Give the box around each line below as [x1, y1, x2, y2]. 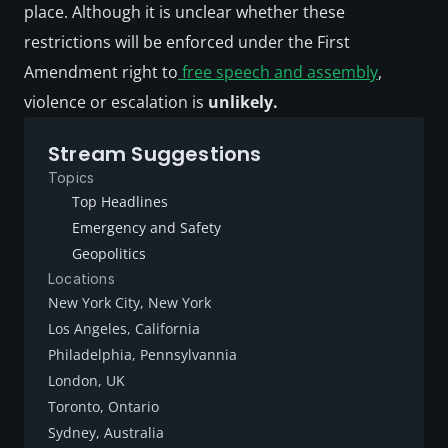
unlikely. [208, 91, 278, 113]
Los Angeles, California [48, 319, 200, 338]
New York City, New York [48, 293, 211, 312]
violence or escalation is [24, 91, 208, 113]
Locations [48, 270, 115, 287]
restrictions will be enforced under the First [24, 31, 350, 53]
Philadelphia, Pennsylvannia [48, 345, 237, 364]
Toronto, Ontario [48, 397, 159, 416]
